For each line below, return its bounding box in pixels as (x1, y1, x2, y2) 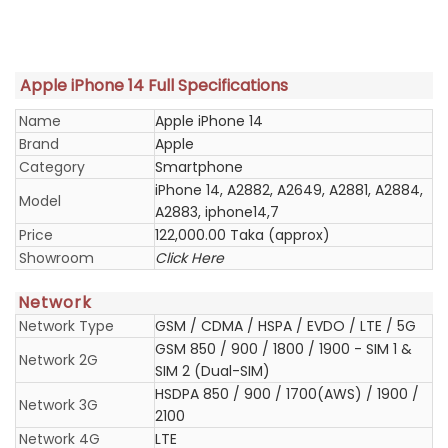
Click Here (155, 248, 224, 268)
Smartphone (155, 157, 243, 177)
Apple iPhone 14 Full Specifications (20, 74, 288, 97)
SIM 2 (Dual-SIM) (155, 361, 270, 381)
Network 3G (19, 395, 98, 415)
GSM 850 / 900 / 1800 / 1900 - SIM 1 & (155, 339, 412, 359)
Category (19, 157, 85, 177)
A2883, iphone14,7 (155, 202, 279, 222)
